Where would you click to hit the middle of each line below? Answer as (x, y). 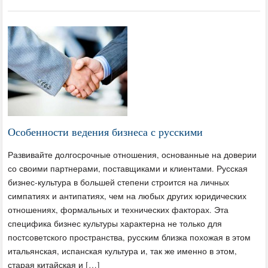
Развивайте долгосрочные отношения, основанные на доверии (133, 154)
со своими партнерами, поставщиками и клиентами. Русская (128, 168)
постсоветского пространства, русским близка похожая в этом (130, 237)
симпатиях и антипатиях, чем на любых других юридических (127, 196)
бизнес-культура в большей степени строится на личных (119, 182)
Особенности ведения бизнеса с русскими (106, 131)
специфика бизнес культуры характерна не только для (115, 223)
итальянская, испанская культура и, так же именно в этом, (123, 251)
